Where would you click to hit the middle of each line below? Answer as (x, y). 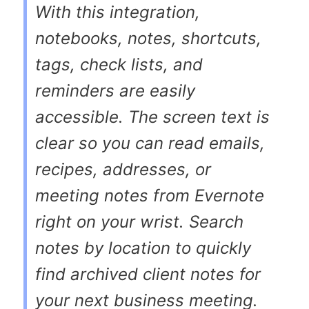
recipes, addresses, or (123, 169)
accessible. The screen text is (152, 117)
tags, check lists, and (119, 64)
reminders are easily (115, 90)
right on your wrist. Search (139, 221)
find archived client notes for (148, 274)
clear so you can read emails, (150, 143)
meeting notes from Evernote (150, 195)
